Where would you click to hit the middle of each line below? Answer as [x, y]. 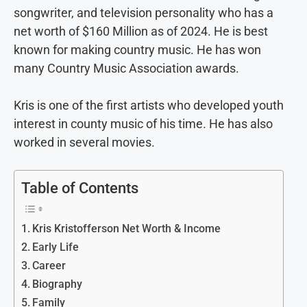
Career [49, 266]
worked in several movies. [84, 143]
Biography [58, 284]
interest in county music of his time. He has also [143, 124]
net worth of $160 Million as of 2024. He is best [141, 32]
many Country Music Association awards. [126, 69]
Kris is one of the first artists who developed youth [149, 106]
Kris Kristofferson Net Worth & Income [127, 229]
